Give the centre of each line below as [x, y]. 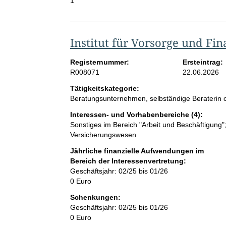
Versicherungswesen [103, 135]
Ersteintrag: [203, 62]
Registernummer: [99, 62]
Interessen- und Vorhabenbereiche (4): [136, 115]
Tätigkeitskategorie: [104, 89]
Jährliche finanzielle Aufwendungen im [137, 151]
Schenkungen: [95, 197]
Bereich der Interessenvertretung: [128, 161]
